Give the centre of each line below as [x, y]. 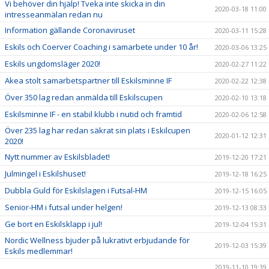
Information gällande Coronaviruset [70, 30]
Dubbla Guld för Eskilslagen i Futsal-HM [76, 190]
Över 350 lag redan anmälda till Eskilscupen [84, 97]
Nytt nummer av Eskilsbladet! [57, 157]
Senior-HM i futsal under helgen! [64, 207]
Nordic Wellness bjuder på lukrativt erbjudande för [97, 240]
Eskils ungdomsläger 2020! [53, 64]
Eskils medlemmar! [39, 251]
